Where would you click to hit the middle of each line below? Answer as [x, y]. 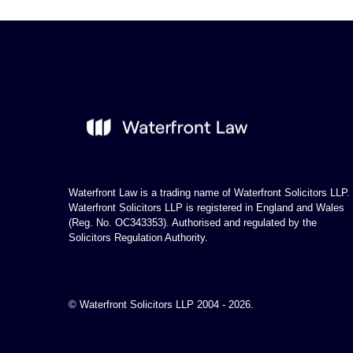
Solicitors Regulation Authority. [138, 238]
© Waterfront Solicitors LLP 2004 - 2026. [161, 305]
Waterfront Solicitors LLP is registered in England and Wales [206, 208]
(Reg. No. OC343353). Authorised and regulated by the [193, 223]
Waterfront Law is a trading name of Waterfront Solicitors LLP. [209, 193]
